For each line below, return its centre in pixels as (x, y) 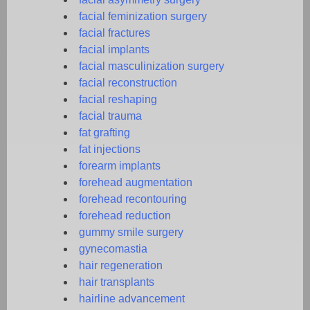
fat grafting (104, 132)
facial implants (114, 49)
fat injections (110, 149)
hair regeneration (121, 265)
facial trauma (110, 116)
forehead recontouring (133, 199)
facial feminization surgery (143, 16)
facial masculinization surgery (152, 66)
